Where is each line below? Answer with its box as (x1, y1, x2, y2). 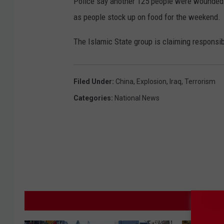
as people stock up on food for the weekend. (73, 12, 220, 22)
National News (114, 94, 159, 102)
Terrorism (184, 77, 215, 86)
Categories (73, 94, 111, 102)
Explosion (136, 77, 166, 86)
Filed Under (73, 77, 112, 86)
